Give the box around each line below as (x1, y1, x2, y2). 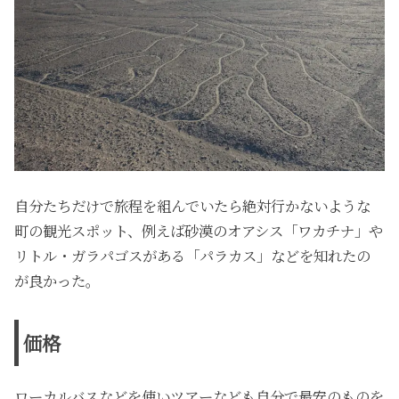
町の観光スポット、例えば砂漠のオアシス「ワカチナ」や (14, 219, 384, 241)
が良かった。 (14, 269, 101, 291)
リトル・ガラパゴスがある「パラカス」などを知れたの (14, 244, 371, 266)
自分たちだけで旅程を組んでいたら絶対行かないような (14, 194, 371, 216)
